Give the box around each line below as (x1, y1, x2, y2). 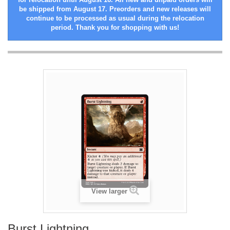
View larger (91, 187, 127, 196)
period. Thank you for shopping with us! (51, 24, 179, 32)
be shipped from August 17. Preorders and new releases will (19, 5, 211, 13)
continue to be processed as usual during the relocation (26, 14, 204, 23)
